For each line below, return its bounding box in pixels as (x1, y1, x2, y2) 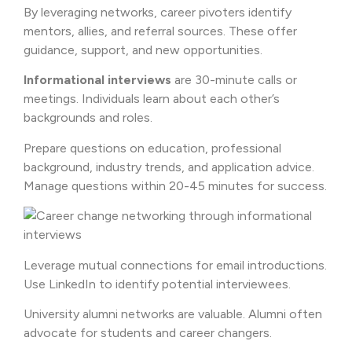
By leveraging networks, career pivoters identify (24, 5, 291, 20)
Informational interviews (24, 72, 171, 88)
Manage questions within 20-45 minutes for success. (24, 178, 327, 193)
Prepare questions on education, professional (24, 140, 281, 156)
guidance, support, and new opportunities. (24, 42, 262, 58)
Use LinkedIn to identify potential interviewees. (24, 276, 291, 291)
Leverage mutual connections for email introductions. (24, 257, 327, 273)
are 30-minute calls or (171, 72, 297, 88)
